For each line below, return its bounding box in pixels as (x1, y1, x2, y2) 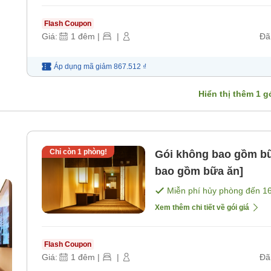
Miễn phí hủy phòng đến (167, 185, 263, 195)
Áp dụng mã (54, 62, 94, 71)
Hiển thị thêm (198, 88, 256, 99)
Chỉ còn (49, 147, 77, 156)
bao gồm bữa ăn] (155, 165, 243, 177)
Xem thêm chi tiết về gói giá (155, 203, 249, 212)
